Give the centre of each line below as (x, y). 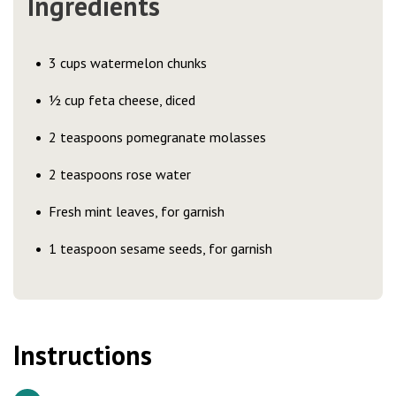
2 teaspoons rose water (120, 175)
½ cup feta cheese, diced (122, 100)
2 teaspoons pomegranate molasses (157, 137)
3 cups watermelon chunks (128, 63)
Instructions (83, 355)
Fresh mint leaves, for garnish (137, 212)
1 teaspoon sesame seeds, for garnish (162, 249)
